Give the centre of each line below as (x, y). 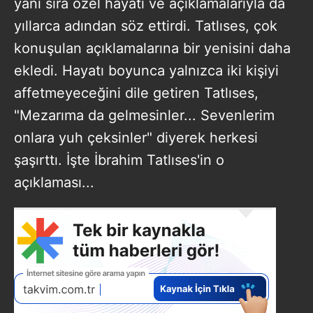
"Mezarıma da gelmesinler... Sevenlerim (144, 115)
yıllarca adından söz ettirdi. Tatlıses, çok (146, 26)
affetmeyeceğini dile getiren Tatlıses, (136, 93)
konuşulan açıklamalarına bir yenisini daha (152, 48)
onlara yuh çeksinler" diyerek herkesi (136, 137)
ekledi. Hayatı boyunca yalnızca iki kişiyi (146, 70)
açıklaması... (54, 182)
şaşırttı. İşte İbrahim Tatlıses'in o (119, 160)
